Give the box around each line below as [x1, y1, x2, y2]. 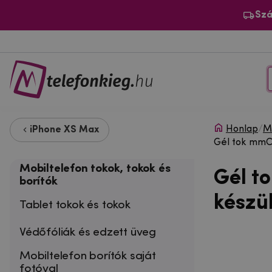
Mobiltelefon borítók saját [19, 250, 156, 262]
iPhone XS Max [30, 124, 99, 135]
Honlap [226, 124, 258, 134]
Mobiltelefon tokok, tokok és [19, 162, 171, 175]
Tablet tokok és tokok [19, 199, 131, 211]
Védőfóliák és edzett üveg [19, 226, 157, 239]
